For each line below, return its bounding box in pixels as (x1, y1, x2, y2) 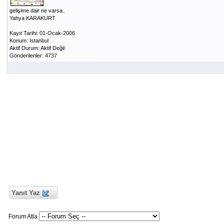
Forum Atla (8, 213, 39, 220)
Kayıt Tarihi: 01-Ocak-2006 (9, 30, 75, 36)
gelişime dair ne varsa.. (9, 7, 65, 13)
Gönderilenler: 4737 (9, 52, 57, 58)
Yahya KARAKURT (9, 15, 55, 21)
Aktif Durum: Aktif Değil (9, 45, 64, 51)
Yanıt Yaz (9, 189, 42, 196)
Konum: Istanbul (9, 37, 48, 43)
